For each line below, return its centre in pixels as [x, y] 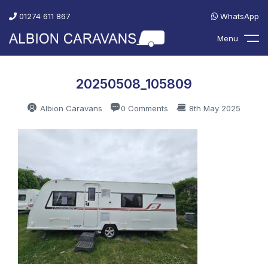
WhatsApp [238, 16]
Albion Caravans [70, 108]
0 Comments [144, 108]
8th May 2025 [214, 108]
